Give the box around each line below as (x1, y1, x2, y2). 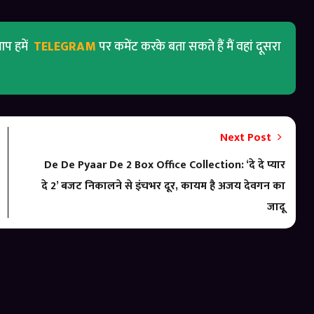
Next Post (220, 128, 275, 147)
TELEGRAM (31, 36, 99, 57)
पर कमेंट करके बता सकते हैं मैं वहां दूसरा (99, 36, 281, 57)
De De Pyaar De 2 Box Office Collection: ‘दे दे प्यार (44, 155, 286, 175)
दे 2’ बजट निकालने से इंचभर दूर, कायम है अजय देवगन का (41, 176, 286, 196)
